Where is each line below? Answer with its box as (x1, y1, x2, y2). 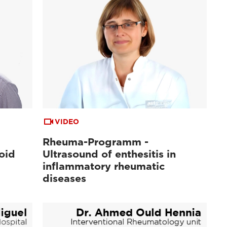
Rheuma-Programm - (43, 136, 149, 148)
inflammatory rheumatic (43, 160, 165, 173)
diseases (43, 172, 87, 185)
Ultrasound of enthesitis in (43, 148, 176, 161)
